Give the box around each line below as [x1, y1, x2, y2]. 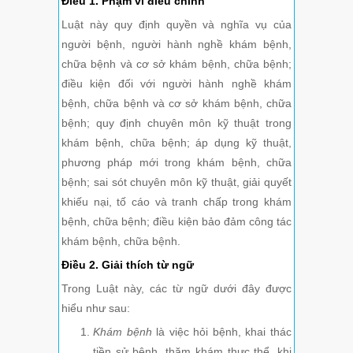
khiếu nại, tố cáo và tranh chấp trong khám [61, 195, 292, 209]
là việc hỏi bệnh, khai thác [156, 325, 292, 339]
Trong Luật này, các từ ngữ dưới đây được [61, 282, 292, 295]
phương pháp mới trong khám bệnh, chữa [61, 156, 292, 169]
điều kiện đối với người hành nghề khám [61, 77, 292, 91]
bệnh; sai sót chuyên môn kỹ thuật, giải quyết [61, 176, 292, 189]
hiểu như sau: [61, 302, 130, 315]
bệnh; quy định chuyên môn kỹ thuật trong [61, 117, 292, 130]
